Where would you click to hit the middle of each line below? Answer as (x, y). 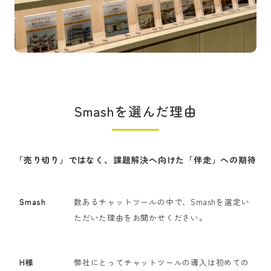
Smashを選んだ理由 (135, 111)
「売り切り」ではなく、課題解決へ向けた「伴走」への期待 (135, 160)
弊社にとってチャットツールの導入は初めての (162, 262)
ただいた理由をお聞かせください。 (141, 217)
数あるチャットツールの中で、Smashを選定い (162, 202)
